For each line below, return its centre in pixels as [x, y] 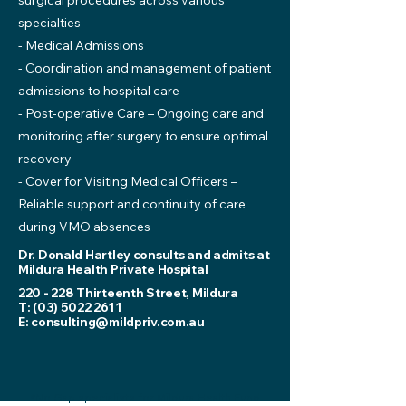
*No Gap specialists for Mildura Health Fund [145, 397]
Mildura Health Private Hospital [113, 269]
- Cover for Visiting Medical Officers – [128, 181]
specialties [49, 23]
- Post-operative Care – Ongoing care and [141, 113]
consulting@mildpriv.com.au [118, 322]
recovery [45, 159]
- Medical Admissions [81, 45]
